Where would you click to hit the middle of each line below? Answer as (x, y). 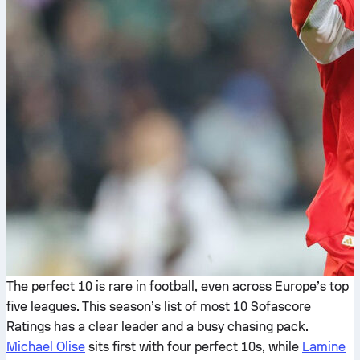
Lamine (324, 347)
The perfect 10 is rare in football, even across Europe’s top (178, 286)
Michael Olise (46, 347)
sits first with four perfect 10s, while (194, 347)
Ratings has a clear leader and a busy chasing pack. (157, 327)
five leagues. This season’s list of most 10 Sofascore (159, 307)
